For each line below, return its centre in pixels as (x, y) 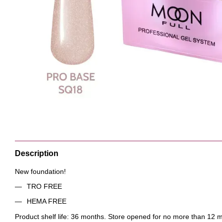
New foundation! (40, 171)
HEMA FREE (47, 201)
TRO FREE (44, 186)
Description (37, 153)
